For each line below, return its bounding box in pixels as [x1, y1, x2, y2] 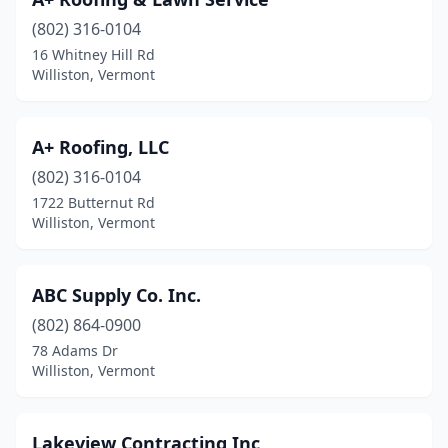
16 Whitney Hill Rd [32, 45, 155, 64]
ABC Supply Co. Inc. [32, 283, 201, 307]
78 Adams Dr [32, 341, 118, 360]
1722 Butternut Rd [32, 193, 155, 212]
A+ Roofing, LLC [32, 135, 169, 159]
